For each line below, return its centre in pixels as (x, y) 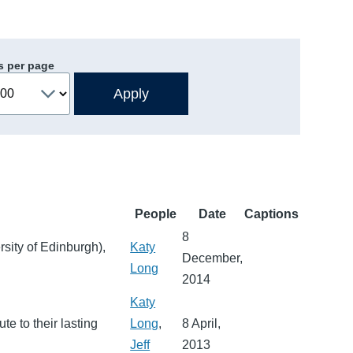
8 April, (202, 323)
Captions (272, 214)
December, (213, 258)
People (155, 214)
